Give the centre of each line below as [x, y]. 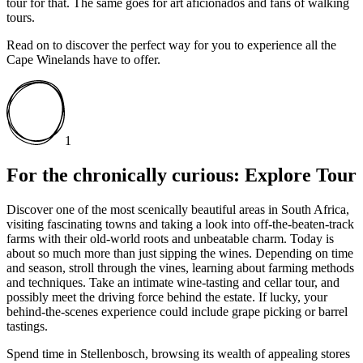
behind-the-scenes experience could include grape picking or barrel [177, 312]
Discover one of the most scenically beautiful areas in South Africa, [178, 210]
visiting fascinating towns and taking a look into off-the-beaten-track [180, 224]
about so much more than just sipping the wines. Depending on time [180, 254]
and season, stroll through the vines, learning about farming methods [180, 268]
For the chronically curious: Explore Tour [181, 175]
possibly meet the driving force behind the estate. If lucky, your [167, 297]
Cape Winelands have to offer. [83, 60]
